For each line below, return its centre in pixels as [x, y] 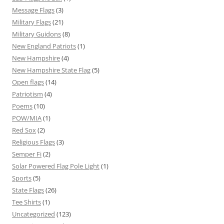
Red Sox [24, 130]
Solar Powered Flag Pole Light [56, 166]
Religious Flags [33, 142]
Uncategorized [33, 214]
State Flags [28, 190]
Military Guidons [36, 34]
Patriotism [27, 94]
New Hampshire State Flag [51, 70]
